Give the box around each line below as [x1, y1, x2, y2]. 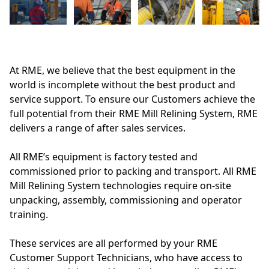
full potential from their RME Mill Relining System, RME [10, 106, 258, 120]
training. [10, 207, 48, 221]
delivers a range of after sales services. [10, 121, 186, 134]
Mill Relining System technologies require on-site [10, 178, 231, 192]
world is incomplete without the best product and [10, 77, 235, 91]
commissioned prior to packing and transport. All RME [10, 164, 256, 178]
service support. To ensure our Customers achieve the [10, 92, 255, 106]
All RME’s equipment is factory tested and [10, 150, 198, 163]
